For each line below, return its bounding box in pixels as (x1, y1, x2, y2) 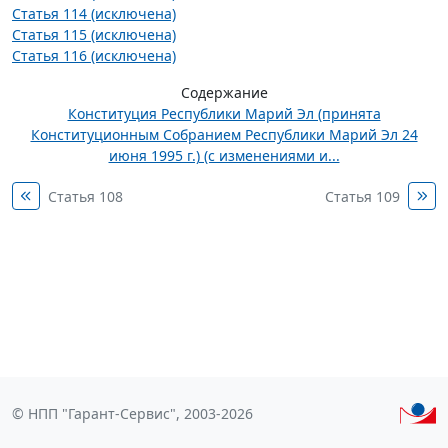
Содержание (180, 83, 268, 102)
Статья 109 (325, 187, 400, 206)
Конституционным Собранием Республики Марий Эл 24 (30, 125, 418, 144)
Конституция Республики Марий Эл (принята (67, 104, 381, 123)
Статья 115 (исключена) (12, 25, 176, 44)
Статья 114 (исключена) (12, 4, 176, 23)
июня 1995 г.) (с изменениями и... (108, 146, 340, 165)
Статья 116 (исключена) (12, 46, 176, 65)
